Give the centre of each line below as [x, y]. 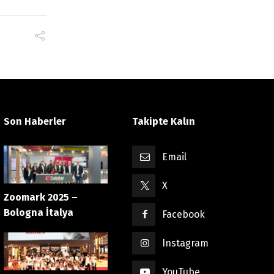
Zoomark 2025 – [41, 197]
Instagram [186, 243]
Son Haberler [35, 121]
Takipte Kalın [164, 121]
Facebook [184, 214]
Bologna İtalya [39, 212]
